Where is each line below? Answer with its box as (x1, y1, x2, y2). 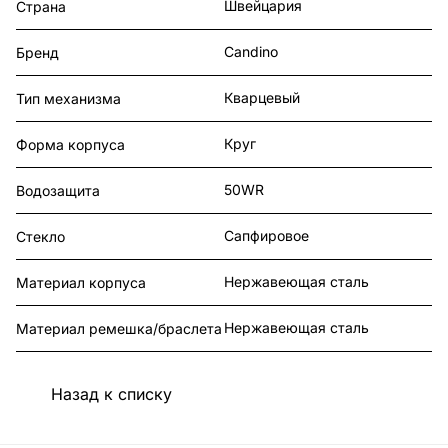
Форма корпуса (16, 136, 125, 154)
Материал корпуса (16, 274, 146, 292)
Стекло (16, 228, 65, 246)
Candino (224, 43, 278, 61)
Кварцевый (224, 89, 300, 107)
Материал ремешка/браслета (16, 320, 222, 338)
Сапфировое (224, 227, 309, 245)
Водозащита (16, 182, 100, 200)
